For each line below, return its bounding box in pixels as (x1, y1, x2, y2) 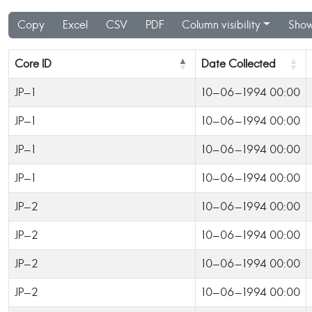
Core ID (15, 57, 52, 70)
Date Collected (201, 57, 276, 70)
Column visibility (182, 17, 260, 31)
